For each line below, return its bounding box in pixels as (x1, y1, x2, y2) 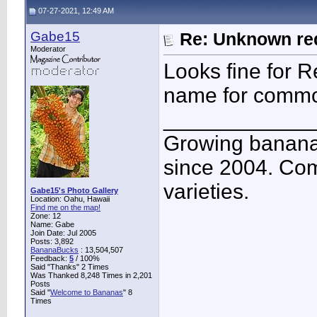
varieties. (163, 180, 249, 204)
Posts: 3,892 (30, 237, 74, 246)
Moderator (30, 45, 66, 53)
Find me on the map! (30, 203, 100, 212)
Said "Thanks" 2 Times (30, 263, 109, 271)
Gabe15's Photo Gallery (30, 186, 118, 195)
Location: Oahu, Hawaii (30, 195, 110, 203)
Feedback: (30, 254, 69, 263)
